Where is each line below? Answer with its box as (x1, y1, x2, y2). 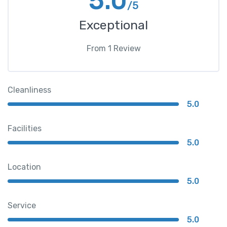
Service (8, 200, 36, 210)
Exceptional (79, 17, 148, 32)
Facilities (8, 123, 42, 133)
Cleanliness (8, 85, 51, 95)
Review (111, 43, 141, 53)
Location (8, 162, 41, 172)
